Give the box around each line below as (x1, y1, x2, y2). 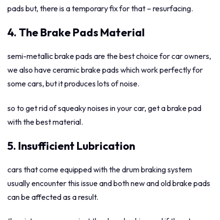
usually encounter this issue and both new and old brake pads (7, 178, 210, 188)
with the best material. (7, 116, 83, 127)
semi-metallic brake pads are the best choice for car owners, (7, 51, 211, 61)
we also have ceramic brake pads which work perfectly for (7, 65, 203, 75)
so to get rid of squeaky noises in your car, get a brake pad (7, 103, 201, 113)
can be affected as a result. (7, 192, 98, 202)
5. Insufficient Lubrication (7, 138, 135, 153)
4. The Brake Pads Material (7, 26, 145, 40)
